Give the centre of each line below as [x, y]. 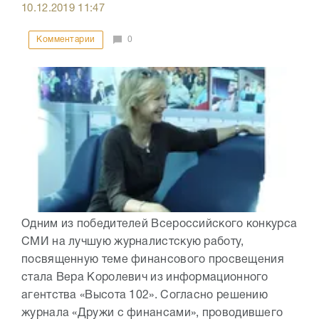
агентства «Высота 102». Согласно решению [145, 296]
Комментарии [66, 40]
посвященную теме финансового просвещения [153, 260]
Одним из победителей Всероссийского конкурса [159, 225]
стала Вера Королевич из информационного [145, 278]
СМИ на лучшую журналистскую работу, [133, 242]
